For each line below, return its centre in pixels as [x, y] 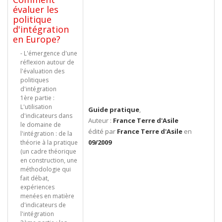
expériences [37, 187]
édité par [103, 131]
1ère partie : [37, 98]
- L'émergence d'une [49, 53]
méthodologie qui [46, 169]
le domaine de [41, 125]
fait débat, [35, 178]
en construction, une [49, 160]
